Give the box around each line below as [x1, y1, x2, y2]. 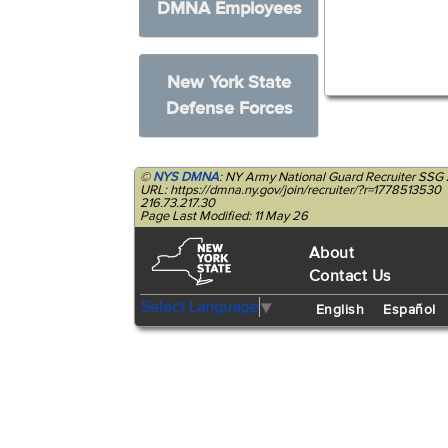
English [315, 301, 365, 319]
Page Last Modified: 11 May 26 [140, 208, 309, 224]
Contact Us [308, 266, 391, 286]
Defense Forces [165, 97, 293, 120]
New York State [167, 71, 292, 94]
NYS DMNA [153, 169, 220, 185]
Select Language [141, 296, 259, 317]
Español [383, 301, 436, 319]
